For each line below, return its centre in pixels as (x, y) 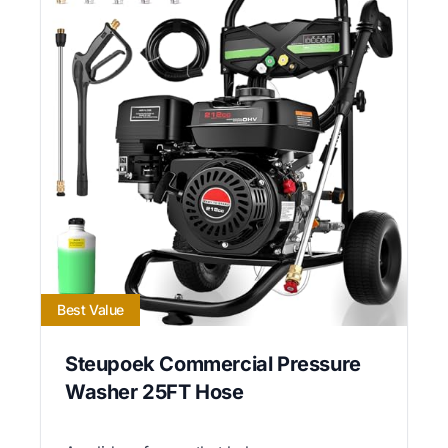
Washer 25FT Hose (154, 391)
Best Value (90, 309)
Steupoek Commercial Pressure (213, 363)
